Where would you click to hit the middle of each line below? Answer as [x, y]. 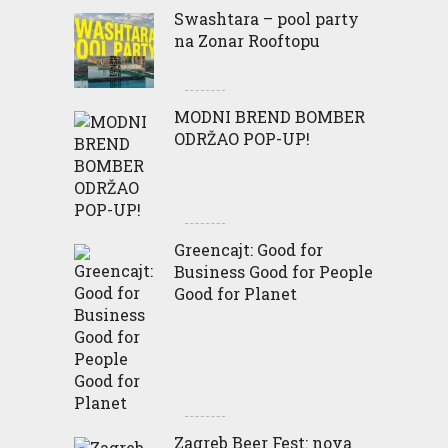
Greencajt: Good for [248, 250]
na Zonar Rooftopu [246, 41]
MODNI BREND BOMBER [269, 117]
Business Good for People [273, 272]
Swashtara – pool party [266, 19]
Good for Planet [235, 294]
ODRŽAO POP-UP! [241, 139]
